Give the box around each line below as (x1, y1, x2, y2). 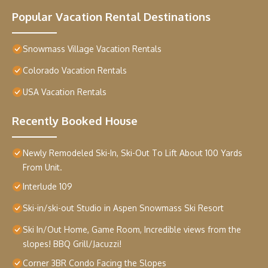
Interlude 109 (23, 181, 72, 192)
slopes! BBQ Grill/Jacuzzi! (23, 239, 121, 249)
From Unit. (23, 162, 62, 173)
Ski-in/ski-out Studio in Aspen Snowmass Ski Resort (23, 203, 224, 214)
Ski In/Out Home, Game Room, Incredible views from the (23, 224, 241, 235)
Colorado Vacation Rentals (23, 65, 127, 76)
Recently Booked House (12, 114, 138, 128)
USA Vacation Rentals (23, 87, 106, 98)
